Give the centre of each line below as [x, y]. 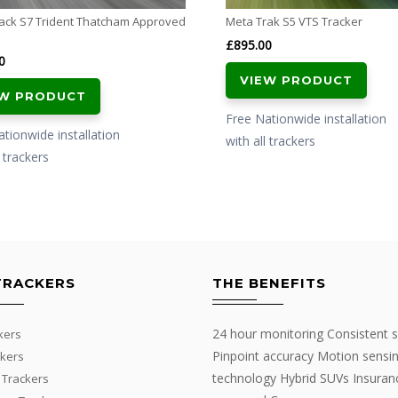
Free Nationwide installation [306, 118]
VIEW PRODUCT [296, 80]
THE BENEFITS [269, 283]
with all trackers [271, 140]
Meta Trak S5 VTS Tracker [294, 21]
